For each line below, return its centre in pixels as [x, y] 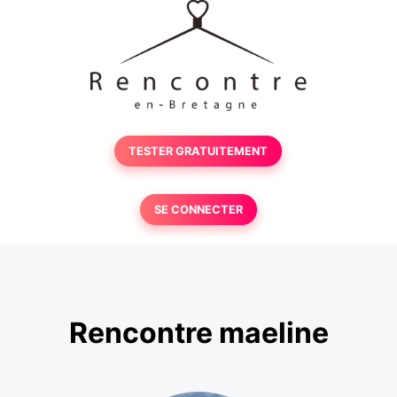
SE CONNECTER [198, 210]
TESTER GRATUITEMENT [198, 151]
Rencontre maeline [198, 333]
